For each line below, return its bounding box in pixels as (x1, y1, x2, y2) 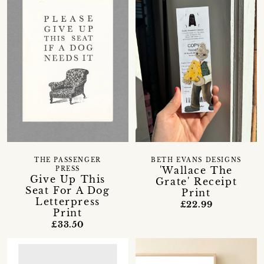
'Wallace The (159, 164, 233, 177)
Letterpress (35, 196, 100, 208)
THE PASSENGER (34, 157, 101, 164)
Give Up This (29, 173, 106, 186)
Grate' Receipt (155, 176, 237, 188)
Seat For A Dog (25, 184, 110, 197)
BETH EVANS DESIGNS (151, 157, 242, 164)
